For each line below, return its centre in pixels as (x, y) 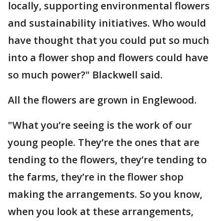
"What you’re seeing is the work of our (100, 125)
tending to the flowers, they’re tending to (107, 160)
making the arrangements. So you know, (105, 194)
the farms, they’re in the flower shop (96, 177)
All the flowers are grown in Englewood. (102, 100)
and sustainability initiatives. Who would (107, 23)
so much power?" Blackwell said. (85, 75)
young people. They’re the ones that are (104, 142)
